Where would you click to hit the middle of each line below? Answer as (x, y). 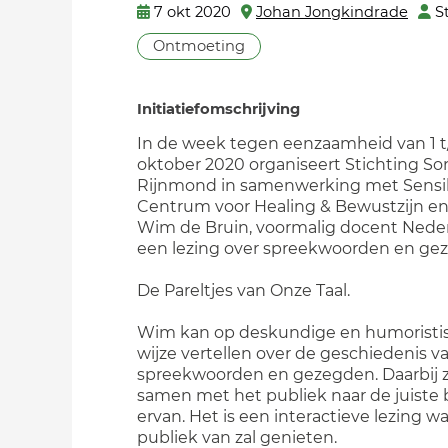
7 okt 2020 (192, 12)
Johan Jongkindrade (332, 12)
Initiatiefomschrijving (218, 109)
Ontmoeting (199, 46)
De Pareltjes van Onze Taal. (243, 290)
